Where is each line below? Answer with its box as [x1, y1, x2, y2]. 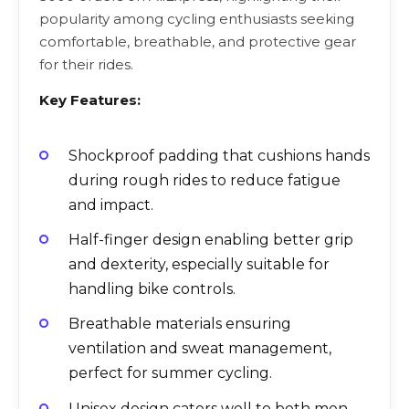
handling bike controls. [68, 280, 236, 299]
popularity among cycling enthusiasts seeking [39, 9, 354, 27]
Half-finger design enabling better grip [68, 231, 353, 249]
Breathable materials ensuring [68, 315, 291, 333]
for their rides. [39, 55, 133, 73]
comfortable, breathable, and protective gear [39, 32, 356, 50]
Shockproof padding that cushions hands [68, 146, 370, 164]
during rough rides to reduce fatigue [68, 171, 341, 189]
